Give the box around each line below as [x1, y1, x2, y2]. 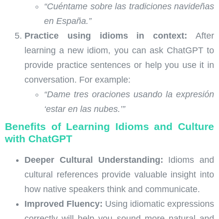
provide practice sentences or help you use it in [24, 60, 214, 70]
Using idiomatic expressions [103, 199, 214, 209]
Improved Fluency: [24, 199, 103, 209]
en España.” [44, 16, 91, 26]
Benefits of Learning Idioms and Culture [5, 121, 214, 132]
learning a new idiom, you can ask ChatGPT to [24, 45, 214, 56]
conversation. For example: [24, 75, 131, 85]
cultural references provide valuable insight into [24, 170, 214, 180]
